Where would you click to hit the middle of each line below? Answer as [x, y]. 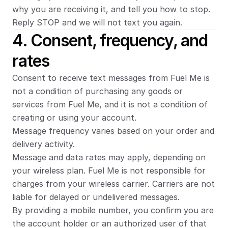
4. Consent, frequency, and [110, 40]
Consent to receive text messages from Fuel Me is [111, 78]
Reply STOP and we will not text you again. [97, 22]
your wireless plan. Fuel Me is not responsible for [109, 170]
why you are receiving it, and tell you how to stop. [111, 9]
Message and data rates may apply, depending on [109, 157]
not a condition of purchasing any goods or [97, 91]
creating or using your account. [74, 118]
